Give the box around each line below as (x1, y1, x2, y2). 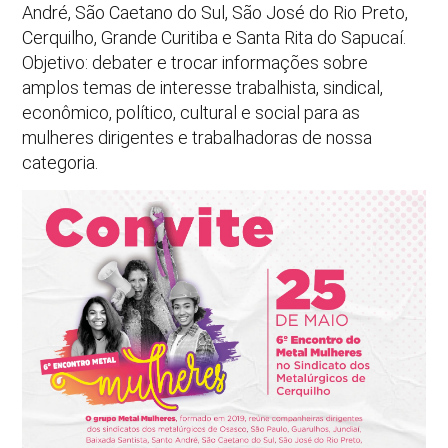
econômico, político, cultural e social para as (22, 102, 361, 124)
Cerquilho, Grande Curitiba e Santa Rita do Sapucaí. (22, 27, 407, 49)
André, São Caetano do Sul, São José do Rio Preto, (22, 2, 409, 24)
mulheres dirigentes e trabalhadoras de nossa (22, 127, 373, 149)
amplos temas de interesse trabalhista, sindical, (22, 77, 384, 99)
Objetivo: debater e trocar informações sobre (22, 52, 369, 74)
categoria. (22, 152, 99, 174)
